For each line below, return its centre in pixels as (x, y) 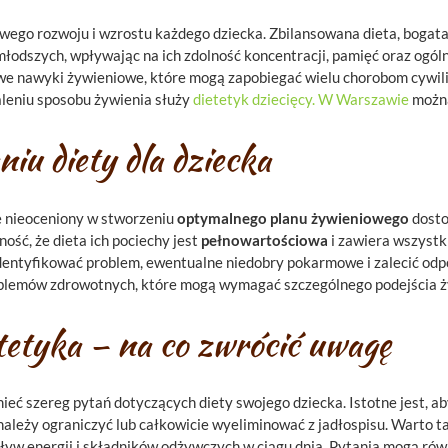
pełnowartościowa (264, 239)
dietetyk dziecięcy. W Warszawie (301, 99)
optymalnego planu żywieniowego (293, 217)
